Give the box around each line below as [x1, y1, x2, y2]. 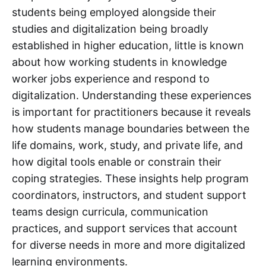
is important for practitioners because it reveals [12, 105, 251, 118]
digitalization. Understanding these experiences [12, 88, 251, 102]
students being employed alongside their [12, 5, 216, 18]
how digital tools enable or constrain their [12, 155, 221, 168]
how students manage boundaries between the [12, 122, 249, 135]
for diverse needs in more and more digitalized [12, 238, 245, 251]
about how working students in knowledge [12, 55, 227, 68]
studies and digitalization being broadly [12, 22, 208, 35]
